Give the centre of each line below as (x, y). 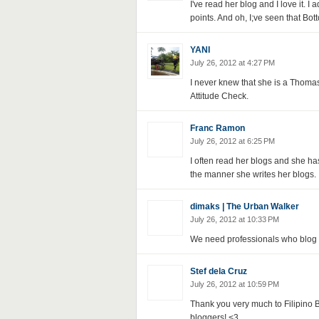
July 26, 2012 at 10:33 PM (234, 219)
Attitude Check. (219, 96)
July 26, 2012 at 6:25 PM (232, 141)
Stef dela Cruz (218, 271)
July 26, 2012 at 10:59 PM (234, 284)
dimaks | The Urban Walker (244, 206)
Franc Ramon (217, 128)
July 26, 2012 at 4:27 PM (232, 63)
